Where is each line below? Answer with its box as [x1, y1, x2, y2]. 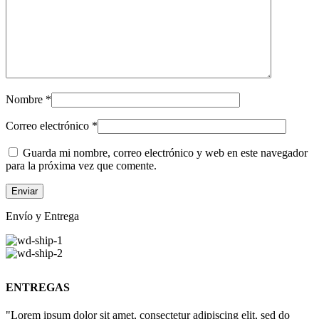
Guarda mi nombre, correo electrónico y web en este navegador [23, 147, 308, 159]
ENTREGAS [6, 281, 70, 294]
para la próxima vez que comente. [6, 159, 157, 172]
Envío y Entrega [6, 210, 79, 223]
